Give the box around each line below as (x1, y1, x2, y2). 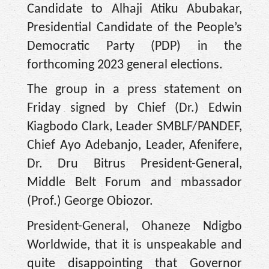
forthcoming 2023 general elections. (27, 58, 223, 72)
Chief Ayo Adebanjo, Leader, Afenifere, (27, 139, 242, 153)
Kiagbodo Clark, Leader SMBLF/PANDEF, (27, 120, 242, 134)
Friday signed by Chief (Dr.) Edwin (27, 101, 242, 116)
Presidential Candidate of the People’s (27, 20, 242, 35)
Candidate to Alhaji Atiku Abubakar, (27, 2, 242, 16)
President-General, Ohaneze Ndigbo (27, 220, 242, 234)
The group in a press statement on (27, 83, 242, 97)
